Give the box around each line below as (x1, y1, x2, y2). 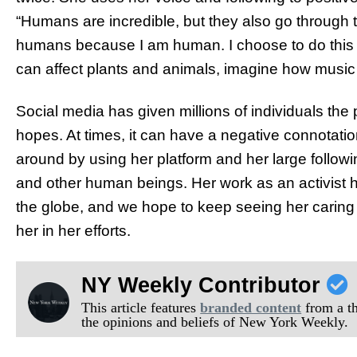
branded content (200, 299, 302, 316)
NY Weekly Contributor (81, 273, 328, 297)
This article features (81, 299, 201, 316)
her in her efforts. (16, 222, 131, 239)
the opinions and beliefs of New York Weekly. (81, 313, 349, 330)
